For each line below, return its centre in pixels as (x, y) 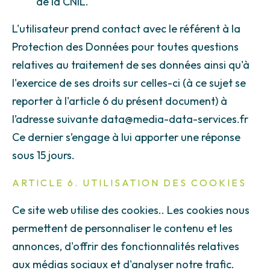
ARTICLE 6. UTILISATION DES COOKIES (129, 183)
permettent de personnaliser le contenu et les (122, 228)
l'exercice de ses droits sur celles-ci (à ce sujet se (129, 83)
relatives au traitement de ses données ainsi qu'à (131, 64)
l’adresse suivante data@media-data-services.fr (130, 119)
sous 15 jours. (43, 155)
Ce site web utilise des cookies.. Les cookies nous (131, 210)
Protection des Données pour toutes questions (125, 46)
